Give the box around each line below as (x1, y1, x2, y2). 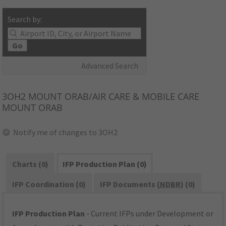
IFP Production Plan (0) (62, 159, 147, 169)
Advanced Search (81, 61, 139, 71)
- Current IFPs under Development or (85, 208, 214, 219)
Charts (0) (12, 159, 49, 169)
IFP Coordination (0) (12, 179, 86, 190)
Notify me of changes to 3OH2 (13, 127, 118, 138)
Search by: (8, 14, 42, 25)
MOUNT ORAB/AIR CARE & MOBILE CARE (26, 90, 200, 103)
